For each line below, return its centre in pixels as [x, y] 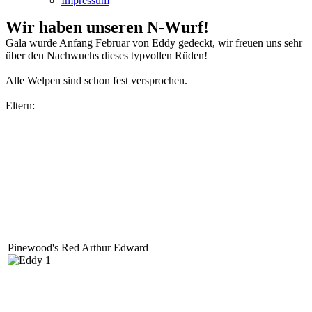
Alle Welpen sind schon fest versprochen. [96, 80]
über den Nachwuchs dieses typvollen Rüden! [107, 55]
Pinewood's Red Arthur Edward [78, 248]
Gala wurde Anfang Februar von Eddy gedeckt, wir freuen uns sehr [154, 43]
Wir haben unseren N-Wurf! [107, 27]
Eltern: [20, 106]
